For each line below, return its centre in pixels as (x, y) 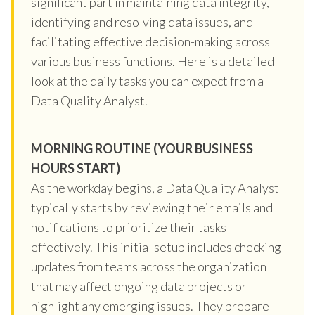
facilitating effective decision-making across (150, 41)
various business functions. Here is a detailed (153, 61)
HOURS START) (76, 168)
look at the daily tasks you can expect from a (147, 81)
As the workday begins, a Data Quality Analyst (155, 187)
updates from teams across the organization (149, 266)
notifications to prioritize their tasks (129, 227)
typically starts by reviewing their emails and (152, 207)
